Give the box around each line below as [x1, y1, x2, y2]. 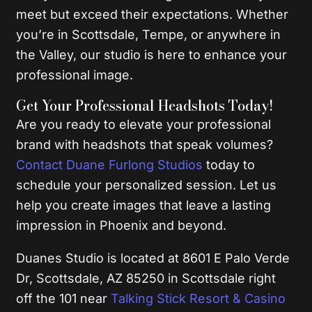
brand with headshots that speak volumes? [16, 137, 274, 153]
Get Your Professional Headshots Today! [16, 95, 274, 117]
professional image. [16, 68, 134, 83]
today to [203, 157, 256, 173]
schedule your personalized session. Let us [16, 178, 277, 193]
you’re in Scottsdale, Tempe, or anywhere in [16, 27, 281, 42]
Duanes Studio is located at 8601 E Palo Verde [16, 251, 290, 266]
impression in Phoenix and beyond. [16, 218, 227, 233]
